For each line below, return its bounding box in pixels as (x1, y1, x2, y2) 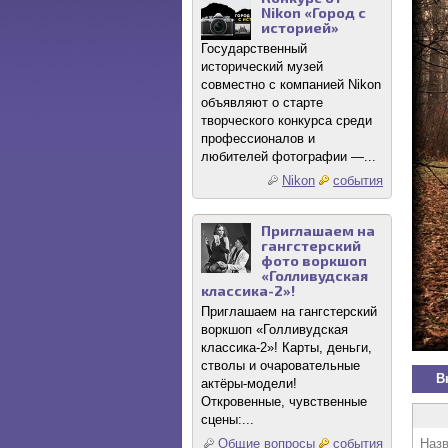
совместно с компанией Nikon (201, 77, 381, 92)
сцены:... (201, 412, 254, 427)
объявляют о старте (201, 95, 323, 110)
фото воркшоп (261, 252, 367, 269)
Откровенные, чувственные (201, 394, 367, 409)
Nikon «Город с (261, 4, 366, 21)
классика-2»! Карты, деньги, (201, 340, 372, 355)
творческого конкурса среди (201, 113, 372, 128)
